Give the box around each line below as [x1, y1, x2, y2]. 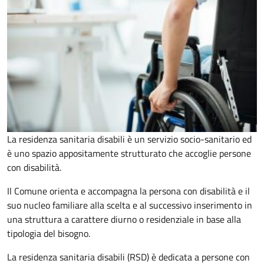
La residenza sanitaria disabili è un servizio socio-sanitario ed [7, 132, 252, 147]
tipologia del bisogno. [7, 226, 90, 241]
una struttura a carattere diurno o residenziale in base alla [7, 212, 241, 227]
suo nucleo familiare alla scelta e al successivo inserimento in [7, 198, 252, 213]
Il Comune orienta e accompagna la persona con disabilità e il [7, 184, 250, 199]
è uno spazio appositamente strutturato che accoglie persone [7, 146, 251, 161]
